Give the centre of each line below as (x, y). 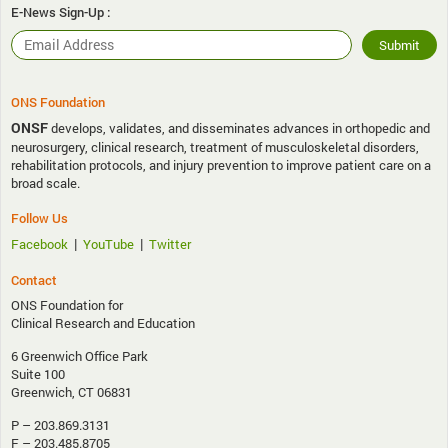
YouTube (108, 244)
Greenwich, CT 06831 (71, 392)
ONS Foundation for (67, 305)
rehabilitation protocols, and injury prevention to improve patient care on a (221, 165)
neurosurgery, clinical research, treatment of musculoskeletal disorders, (215, 147)
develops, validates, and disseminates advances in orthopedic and (239, 128)
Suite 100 (38, 374)
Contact (34, 280)
